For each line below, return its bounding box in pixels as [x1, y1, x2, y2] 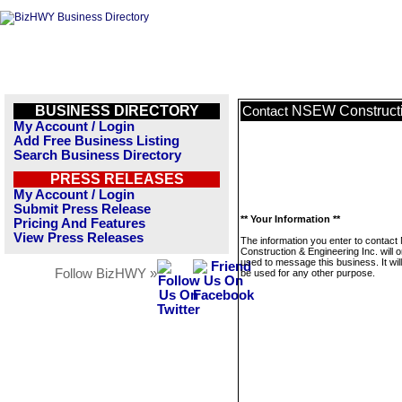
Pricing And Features [13, 216, 145, 231]
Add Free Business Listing [13, 134, 179, 148]
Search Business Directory [13, 148, 181, 162]
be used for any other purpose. [240, 267, 375, 278]
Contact [242, 104, 292, 118]
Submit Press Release [13, 202, 151, 216]
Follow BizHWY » [55, 267, 157, 281]
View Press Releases [13, 231, 144, 245]
